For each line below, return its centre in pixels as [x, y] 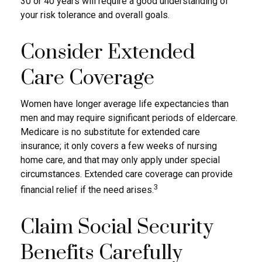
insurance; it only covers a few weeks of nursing [119, 146]
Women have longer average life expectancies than [125, 104]
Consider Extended [108, 52]
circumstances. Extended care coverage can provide [127, 174]
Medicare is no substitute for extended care [110, 132]
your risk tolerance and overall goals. [95, 15]
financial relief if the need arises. [87, 189]
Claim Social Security [117, 227]
